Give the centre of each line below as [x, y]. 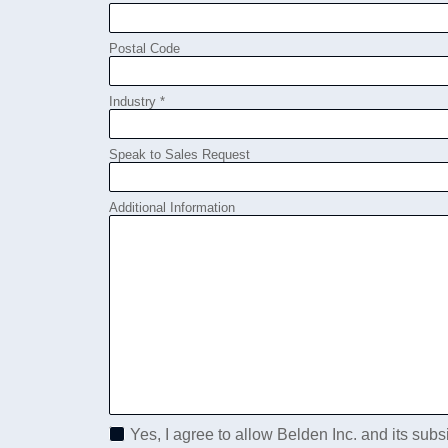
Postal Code [144, 48]
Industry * [136, 101]
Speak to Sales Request [179, 154]
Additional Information [171, 207]
